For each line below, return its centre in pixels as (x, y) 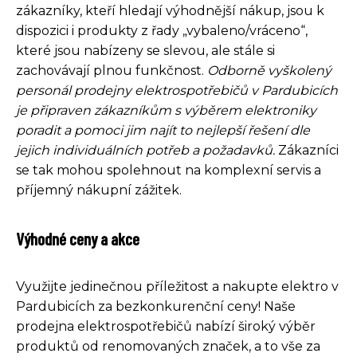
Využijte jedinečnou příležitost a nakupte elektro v (177, 286)
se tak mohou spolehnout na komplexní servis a (169, 170)
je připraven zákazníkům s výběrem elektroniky (166, 110)
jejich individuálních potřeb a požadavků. (145, 150)
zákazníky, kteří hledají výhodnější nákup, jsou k (170, 10)
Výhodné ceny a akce (78, 238)
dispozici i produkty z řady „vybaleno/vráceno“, (162, 30)
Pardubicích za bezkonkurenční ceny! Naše (156, 306)
